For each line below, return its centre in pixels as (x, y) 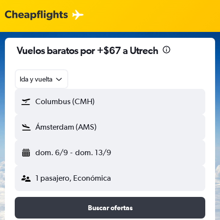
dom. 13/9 (93, 152)
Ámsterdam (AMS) (66, 127)
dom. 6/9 (52, 152)
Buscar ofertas (110, 208)
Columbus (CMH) (65, 101)
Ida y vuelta (36, 79)
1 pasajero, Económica (73, 178)
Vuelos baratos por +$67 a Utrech (87, 50)
